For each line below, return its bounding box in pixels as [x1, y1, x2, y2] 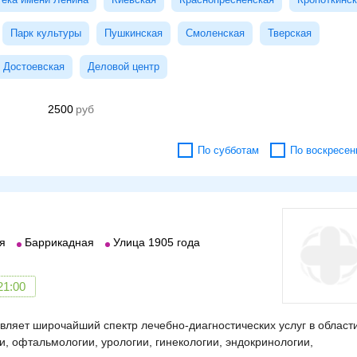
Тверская [268, 27, 312, 39]
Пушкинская [104, 27, 163, 39]
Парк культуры [10, 27, 81, 39]
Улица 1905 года [113, 236, 200, 249]
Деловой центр [88, 61, 159, 73]
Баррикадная [25, 236, 94, 249]
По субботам [198, 144, 259, 156]
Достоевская [3, 61, 65, 73]
